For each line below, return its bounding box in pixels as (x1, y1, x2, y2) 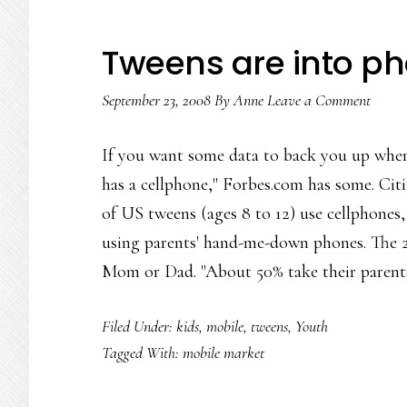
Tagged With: (102, 342, 183, 362)
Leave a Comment (267, 90, 371, 110)
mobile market (183, 342, 264, 362)
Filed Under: (102, 316, 176, 336)
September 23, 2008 (102, 90, 211, 110)
